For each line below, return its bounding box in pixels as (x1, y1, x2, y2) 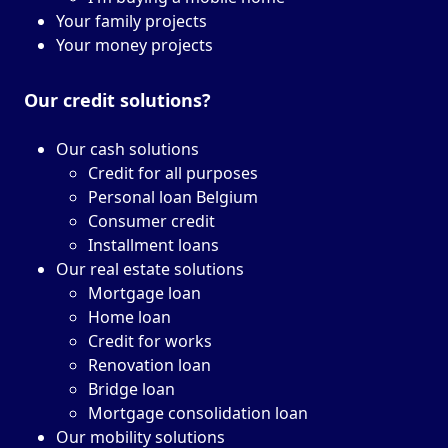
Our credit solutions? (24, 88, 211, 113)
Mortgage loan (88, 282, 201, 305)
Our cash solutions (56, 138, 199, 161)
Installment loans (88, 234, 219, 257)
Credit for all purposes (88, 162, 258, 185)
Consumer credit (88, 210, 215, 233)
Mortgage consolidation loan (88, 402, 308, 425)
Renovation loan (88, 354, 211, 377)
